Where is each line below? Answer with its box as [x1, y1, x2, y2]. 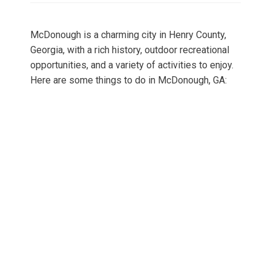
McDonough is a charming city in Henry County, [30, 29, 226, 41]
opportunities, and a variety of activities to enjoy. [30, 59, 233, 71]
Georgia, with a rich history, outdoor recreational [30, 44, 229, 56]
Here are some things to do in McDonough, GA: [30, 74, 227, 87]
